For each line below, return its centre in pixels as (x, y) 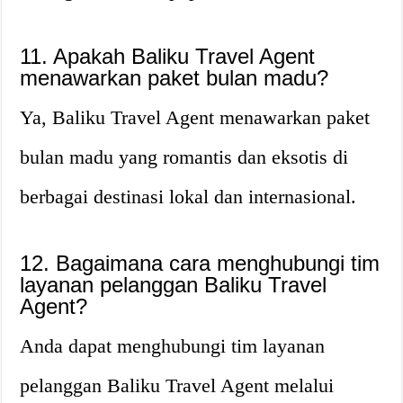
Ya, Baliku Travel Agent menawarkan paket (195, 117)
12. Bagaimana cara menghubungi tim (200, 263)
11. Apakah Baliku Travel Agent (168, 56)
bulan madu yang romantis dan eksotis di (184, 157)
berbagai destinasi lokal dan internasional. (188, 197)
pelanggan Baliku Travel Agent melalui (177, 385)
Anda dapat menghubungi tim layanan (173, 346)
